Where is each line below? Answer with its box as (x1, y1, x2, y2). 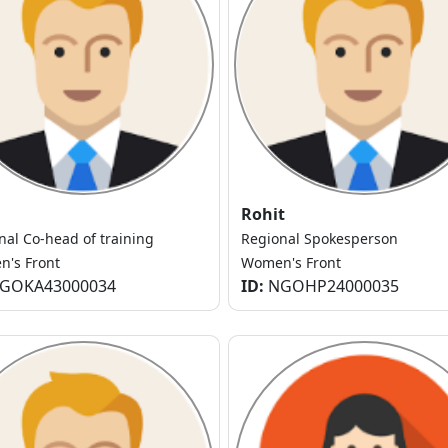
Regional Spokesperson (241, 229, 398, 249)
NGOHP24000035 (264, 275, 399, 298)
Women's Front (241, 253, 341, 273)
